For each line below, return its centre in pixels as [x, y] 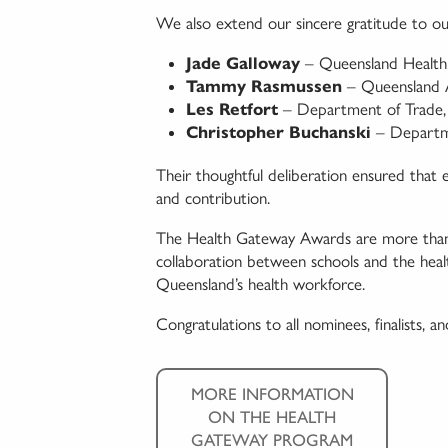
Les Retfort [232, 110]
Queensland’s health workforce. [260, 284]
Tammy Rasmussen [264, 87]
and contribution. [213, 198]
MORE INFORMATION [272, 394]
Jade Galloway [243, 64]
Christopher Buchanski [278, 133]
